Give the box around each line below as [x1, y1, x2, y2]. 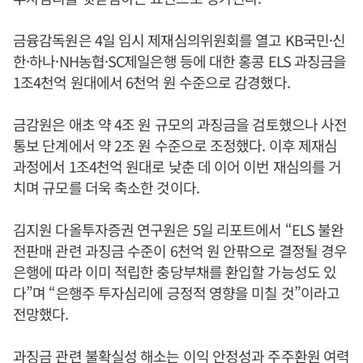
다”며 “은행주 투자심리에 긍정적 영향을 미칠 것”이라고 [13, 282, 340, 303]
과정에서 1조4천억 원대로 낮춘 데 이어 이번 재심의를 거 [13, 156, 342, 177]
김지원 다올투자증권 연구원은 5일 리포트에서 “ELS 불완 [13, 219, 344, 240]
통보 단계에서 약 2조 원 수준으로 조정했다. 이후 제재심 [13, 135, 338, 156]
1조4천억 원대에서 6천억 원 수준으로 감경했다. [13, 71, 293, 92]
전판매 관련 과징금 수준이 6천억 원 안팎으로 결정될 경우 [13, 240, 348, 261]
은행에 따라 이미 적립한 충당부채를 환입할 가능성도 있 [13, 261, 336, 282]
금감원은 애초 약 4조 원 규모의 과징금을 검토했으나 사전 [13, 113, 348, 135]
